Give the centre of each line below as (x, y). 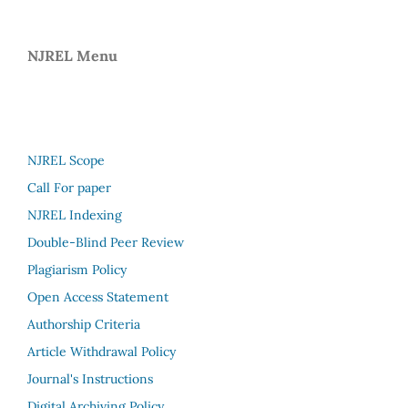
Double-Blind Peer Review (106, 242)
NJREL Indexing (75, 214)
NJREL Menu (72, 55)
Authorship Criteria (84, 324)
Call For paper (69, 187)
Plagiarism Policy (77, 269)
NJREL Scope (66, 160)
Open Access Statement (98, 296)
